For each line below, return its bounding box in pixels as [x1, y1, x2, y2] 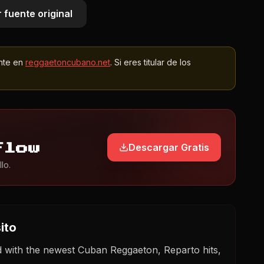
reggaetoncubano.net [25, 57, 110, 67]
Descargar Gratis [128, 141, 209, 153]
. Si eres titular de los [110, 57, 191, 67]
